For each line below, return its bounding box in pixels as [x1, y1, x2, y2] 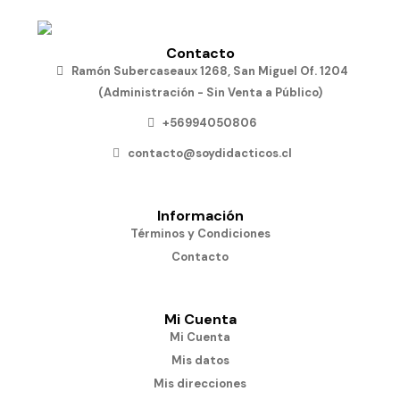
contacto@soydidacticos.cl [128, 146, 293, 161]
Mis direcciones [154, 376, 246, 391]
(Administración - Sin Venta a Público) [97, 85, 322, 100]
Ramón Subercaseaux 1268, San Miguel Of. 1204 [71, 63, 349, 79]
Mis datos [171, 353, 229, 368]
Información [156, 206, 244, 225]
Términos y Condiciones [129, 226, 271, 241]
